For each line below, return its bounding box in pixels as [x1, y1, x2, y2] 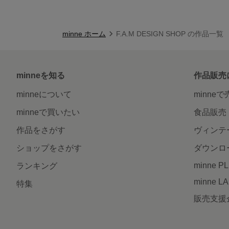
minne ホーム [62, 29, 106, 38]
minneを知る [16, 71, 65, 80]
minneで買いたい [16, 107, 80, 117]
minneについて [16, 89, 72, 99]
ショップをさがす [16, 143, 82, 152]
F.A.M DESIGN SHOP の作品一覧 [116, 29, 223, 38]
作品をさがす [16, 125, 65, 134]
